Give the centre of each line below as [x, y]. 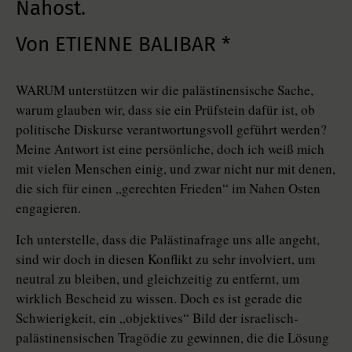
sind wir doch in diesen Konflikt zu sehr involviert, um [165, 259]
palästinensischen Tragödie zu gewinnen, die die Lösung [172, 337]
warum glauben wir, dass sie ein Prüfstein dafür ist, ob [165, 110]
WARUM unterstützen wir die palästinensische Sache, [165, 90]
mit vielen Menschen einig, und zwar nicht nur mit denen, [176, 169]
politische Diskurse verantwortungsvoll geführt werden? [171, 129]
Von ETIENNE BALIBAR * [123, 44]
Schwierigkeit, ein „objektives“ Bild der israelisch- [157, 318]
